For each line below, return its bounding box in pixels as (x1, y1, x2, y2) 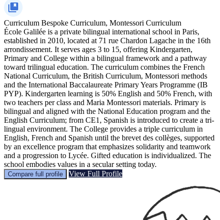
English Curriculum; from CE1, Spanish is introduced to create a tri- (4, 115, 214, 124)
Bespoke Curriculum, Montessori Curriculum (41, 18, 181, 27)
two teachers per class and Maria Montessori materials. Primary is (4, 98, 206, 107)
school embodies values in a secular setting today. (4, 160, 157, 168)
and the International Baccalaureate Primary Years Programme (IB (4, 80, 208, 89)
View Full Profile (69, 169, 122, 178)
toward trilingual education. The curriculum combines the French (4, 62, 205, 71)
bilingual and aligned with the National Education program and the (4, 107, 210, 115)
